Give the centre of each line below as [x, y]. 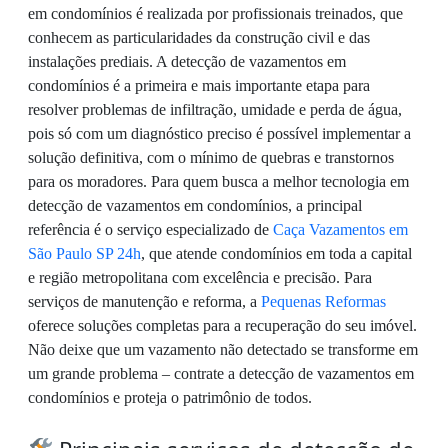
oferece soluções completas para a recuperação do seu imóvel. [222, 325]
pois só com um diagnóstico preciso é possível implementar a [219, 133]
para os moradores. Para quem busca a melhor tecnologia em [218, 181]
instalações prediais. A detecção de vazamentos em [187, 61]
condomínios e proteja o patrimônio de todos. [170, 397]
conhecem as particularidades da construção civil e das [199, 37]
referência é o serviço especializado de [150, 229]
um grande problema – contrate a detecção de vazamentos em [221, 373]
